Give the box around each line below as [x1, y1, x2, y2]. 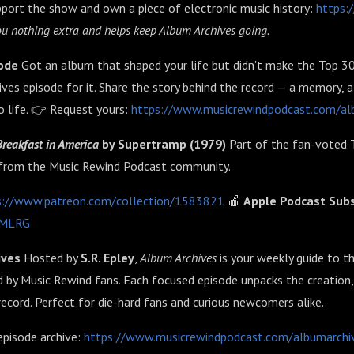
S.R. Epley [81, 250, 134, 265]
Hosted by [21, 250, 81, 265]
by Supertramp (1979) [99, 136, 226, 152]
